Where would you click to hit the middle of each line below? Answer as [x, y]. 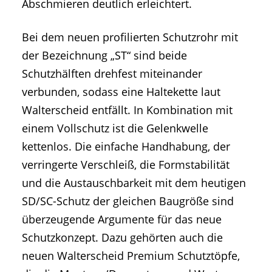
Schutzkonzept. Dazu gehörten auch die [122, 238]
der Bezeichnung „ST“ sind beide [104, 56]
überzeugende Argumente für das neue [122, 219]
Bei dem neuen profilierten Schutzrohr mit [130, 37]
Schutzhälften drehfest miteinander [112, 74]
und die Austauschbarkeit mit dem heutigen [134, 183]
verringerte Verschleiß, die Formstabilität [126, 165]
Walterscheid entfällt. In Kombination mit [127, 110]
